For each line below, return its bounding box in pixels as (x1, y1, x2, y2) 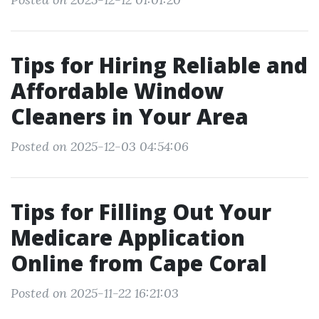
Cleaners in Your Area (11, 102, 249, 131)
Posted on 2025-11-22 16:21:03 (11, 285, 179, 301)
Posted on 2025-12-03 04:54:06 (11, 138, 189, 155)
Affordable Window (11, 76, 224, 105)
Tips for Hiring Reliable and (11, 51, 308, 80)
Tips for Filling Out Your (11, 197, 271, 226)
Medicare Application (11, 223, 245, 252)
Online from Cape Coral (11, 249, 267, 278)
